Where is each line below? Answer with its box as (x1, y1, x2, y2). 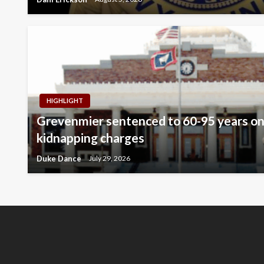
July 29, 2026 (89, 154, 130, 163)
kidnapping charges (37, 130, 144, 145)
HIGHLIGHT (47, 96, 83, 104)
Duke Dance (37, 153, 83, 163)
